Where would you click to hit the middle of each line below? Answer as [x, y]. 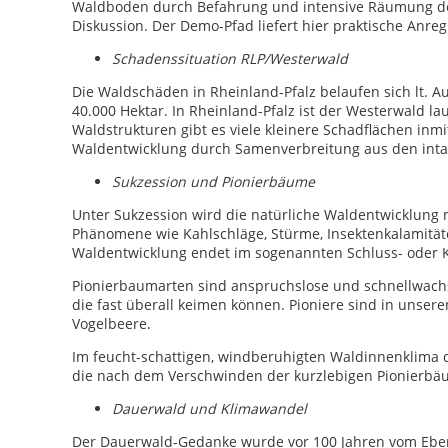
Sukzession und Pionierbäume [213, 181]
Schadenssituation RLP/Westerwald [230, 58]
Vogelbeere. [111, 323]
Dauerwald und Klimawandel [209, 408]
